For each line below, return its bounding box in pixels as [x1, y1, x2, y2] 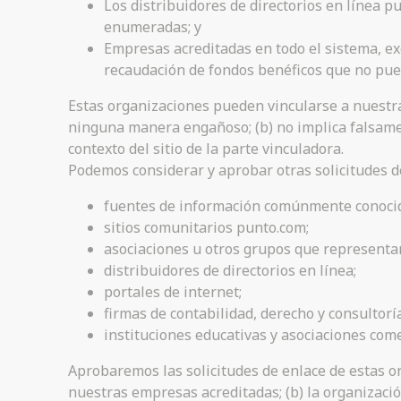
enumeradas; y [104, 16, 201, 37]
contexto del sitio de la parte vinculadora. [68, 138, 344, 158]
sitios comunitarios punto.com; [104, 217, 309, 237]
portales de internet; [104, 281, 242, 302]
